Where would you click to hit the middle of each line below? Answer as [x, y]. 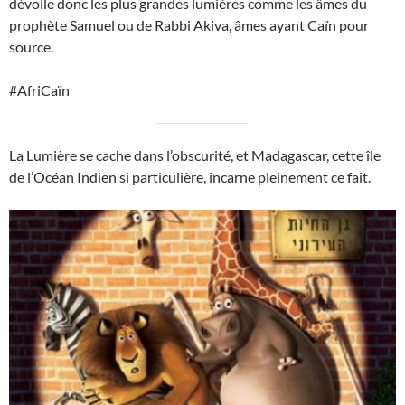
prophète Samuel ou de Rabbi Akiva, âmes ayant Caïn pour [189, 25]
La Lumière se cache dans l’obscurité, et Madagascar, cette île [195, 155]
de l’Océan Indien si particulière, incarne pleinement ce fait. [190, 177]
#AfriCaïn [39, 90]
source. [31, 47]
